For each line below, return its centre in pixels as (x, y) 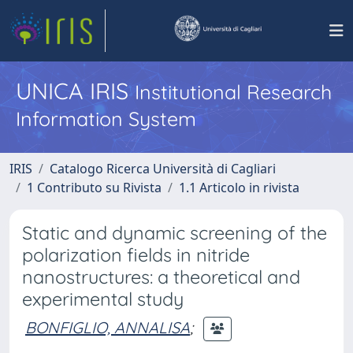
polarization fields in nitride (136, 255)
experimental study (103, 299)
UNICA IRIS (75, 91)
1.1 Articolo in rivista (239, 188)
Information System (106, 119)
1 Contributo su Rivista (94, 188)
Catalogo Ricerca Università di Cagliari (163, 169)
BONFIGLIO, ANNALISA (108, 327)
